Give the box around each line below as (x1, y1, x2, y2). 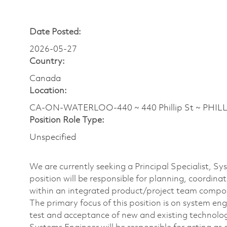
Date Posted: (29, 27, 81, 36)
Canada (29, 74, 61, 83)
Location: (29, 86, 67, 95)
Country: (29, 57, 65, 66)
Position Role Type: (29, 116, 104, 125)
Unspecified (29, 133, 76, 142)
